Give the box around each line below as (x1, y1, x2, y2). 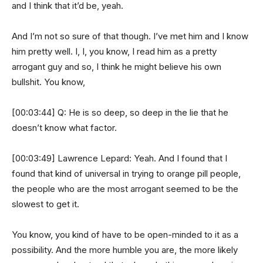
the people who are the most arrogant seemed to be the (12, 183, 238, 194)
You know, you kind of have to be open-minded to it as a (12, 228, 238, 240)
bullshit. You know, (12, 76, 85, 87)
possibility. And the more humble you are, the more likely (12, 244, 238, 255)
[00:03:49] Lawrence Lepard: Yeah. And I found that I (12, 152, 227, 164)
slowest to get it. (12, 198, 79, 210)
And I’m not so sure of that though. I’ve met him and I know (12, 30, 248, 42)
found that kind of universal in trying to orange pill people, (12, 167, 241, 179)
